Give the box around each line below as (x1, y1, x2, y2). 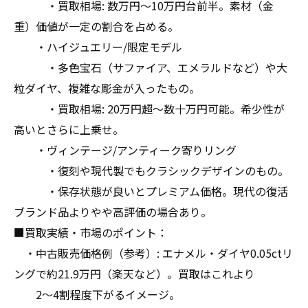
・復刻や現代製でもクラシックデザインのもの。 (14, 162, 289, 179)
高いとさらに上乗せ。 (14, 121, 124, 137)
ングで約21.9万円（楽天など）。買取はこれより (14, 265, 255, 282)
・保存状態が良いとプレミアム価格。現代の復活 (14, 183, 288, 199)
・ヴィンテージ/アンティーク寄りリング (14, 142, 236, 158)
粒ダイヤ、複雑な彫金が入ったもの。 (14, 80, 200, 96)
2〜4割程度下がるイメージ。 (14, 286, 180, 302)
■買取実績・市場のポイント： (14, 224, 168, 241)
